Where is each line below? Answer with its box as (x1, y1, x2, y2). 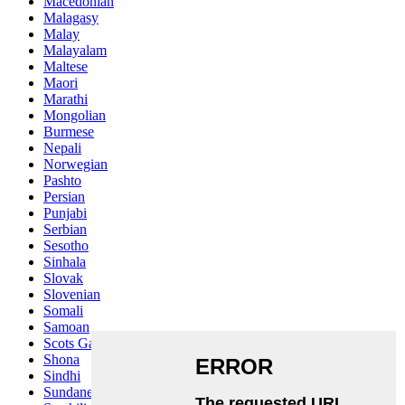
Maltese (43, 59, 88, 75)
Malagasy (43, 10, 99, 26)
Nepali (43, 140, 81, 156)
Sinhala (43, 254, 86, 270)
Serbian (43, 221, 87, 238)
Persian (43, 189, 85, 205)
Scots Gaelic (43, 335, 115, 352)
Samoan (43, 319, 89, 335)
